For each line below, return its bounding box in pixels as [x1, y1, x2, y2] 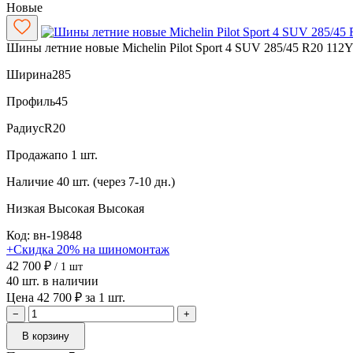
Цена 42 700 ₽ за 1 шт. [6, 290, 125, 304]
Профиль [6, 94, 55, 108]
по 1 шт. [54, 147, 98, 162]
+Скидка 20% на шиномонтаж [6, 242, 169, 256]
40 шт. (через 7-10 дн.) [57, 174, 175, 188]
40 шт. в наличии [6, 273, 98, 288]
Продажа [6, 147, 54, 162]
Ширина [6, 67, 52, 81]
